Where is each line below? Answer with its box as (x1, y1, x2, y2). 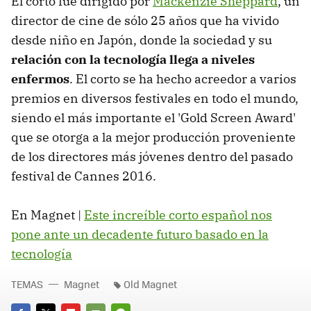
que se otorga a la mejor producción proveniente (11, 128, 296, 145)
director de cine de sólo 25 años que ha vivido (11, 12, 279, 28)
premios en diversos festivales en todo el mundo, (11, 90, 299, 106)
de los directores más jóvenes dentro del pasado (11, 148, 293, 165)
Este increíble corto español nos (84, 206, 272, 223)
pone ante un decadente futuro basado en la (11, 226, 269, 242)
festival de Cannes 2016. (11, 167, 156, 184)
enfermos (11, 70, 69, 87)
